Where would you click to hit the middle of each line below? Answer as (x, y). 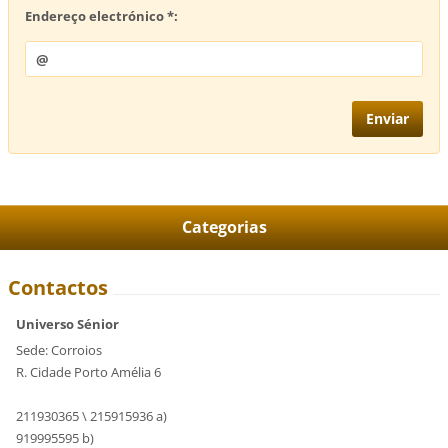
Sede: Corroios (59, 350)
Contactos (58, 288)
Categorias (224, 226)
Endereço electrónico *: (102, 16)
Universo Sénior (68, 323)
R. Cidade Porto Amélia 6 (89, 372)
